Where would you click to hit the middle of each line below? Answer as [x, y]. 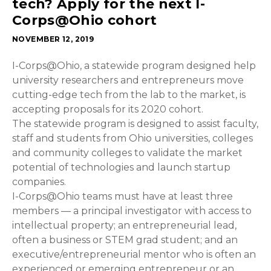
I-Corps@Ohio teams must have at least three [122, 197]
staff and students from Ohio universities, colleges [132, 139]
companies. [39, 182]
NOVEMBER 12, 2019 [53, 39]
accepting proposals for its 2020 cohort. [108, 109]
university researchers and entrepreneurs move [128, 80]
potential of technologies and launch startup [121, 168]
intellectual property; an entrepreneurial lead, [124, 226]
